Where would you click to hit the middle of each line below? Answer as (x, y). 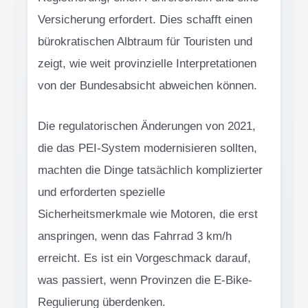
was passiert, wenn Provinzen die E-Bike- (145, 280)
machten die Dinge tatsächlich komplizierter (150, 170)
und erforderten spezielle (101, 192)
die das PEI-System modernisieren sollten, (147, 148)
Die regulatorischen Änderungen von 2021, (147, 126)
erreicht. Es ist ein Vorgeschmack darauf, (144, 258)
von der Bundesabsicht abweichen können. (147, 85)
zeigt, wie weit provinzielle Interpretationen (147, 63)
